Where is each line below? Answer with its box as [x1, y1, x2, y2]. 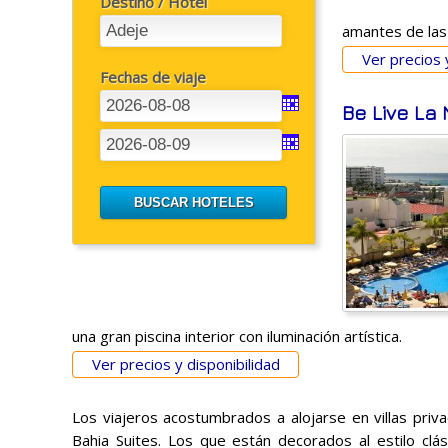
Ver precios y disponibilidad [92, 353, 280, 374]
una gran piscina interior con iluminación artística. [72, 325, 402, 346]
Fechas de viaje [100, 66, 206, 87]
